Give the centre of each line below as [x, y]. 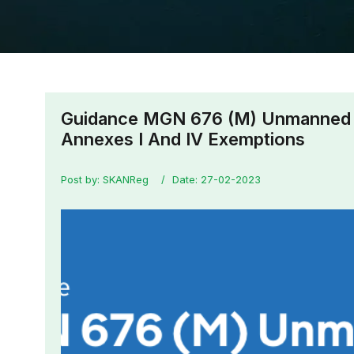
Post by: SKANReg [105, 179]
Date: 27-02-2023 [217, 179]
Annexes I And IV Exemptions [183, 139]
